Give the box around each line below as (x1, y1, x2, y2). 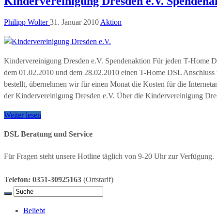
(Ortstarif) (81, 175, 113, 184)
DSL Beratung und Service (4, 130, 93, 139)
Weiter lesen (4, 111, 41, 120)
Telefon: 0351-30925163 (4, 175, 81, 184)
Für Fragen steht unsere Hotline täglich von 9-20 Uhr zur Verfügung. (4, 152, 214, 160)
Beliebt (23, 206, 45, 215)
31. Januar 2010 (50, 18, 99, 27)
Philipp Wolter (4, 18, 50, 27)
